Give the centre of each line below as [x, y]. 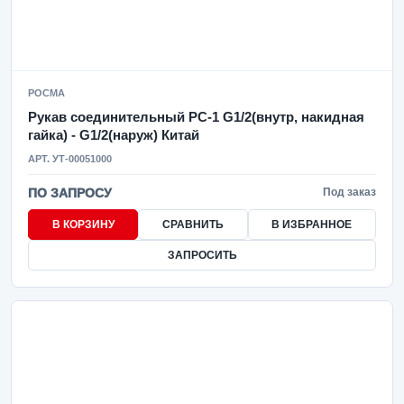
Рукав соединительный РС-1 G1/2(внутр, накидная [196, 117]
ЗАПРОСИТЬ [202, 255]
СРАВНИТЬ [193, 225]
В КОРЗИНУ [83, 225]
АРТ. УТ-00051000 [70, 159]
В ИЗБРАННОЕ [312, 225]
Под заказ [349, 192]
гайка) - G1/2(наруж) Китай [114, 135]
